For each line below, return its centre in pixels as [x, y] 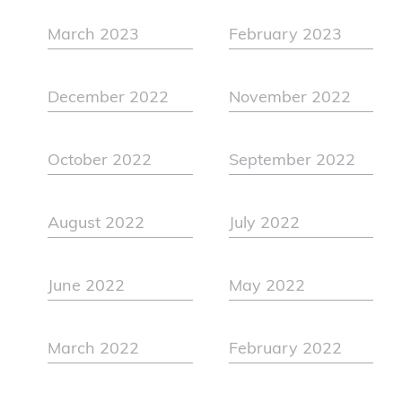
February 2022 [285, 350]
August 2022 [96, 224]
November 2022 [289, 99]
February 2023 [285, 36]
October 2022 [100, 162]
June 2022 [87, 287]
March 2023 [94, 36]
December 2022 [109, 99]
